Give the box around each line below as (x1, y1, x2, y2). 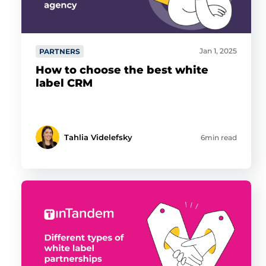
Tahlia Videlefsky (64, 132, 132, 142)
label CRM (35, 77, 93, 90)
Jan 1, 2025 (199, 46, 237, 55)
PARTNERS (39, 47, 81, 56)
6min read (201, 133, 237, 142)
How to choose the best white (35, 64, 208, 77)
